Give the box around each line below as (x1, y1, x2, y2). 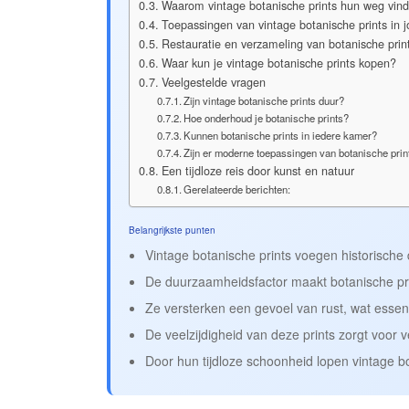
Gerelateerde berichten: (184, 182, 291, 197)
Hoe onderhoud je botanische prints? (184, 110, 350, 126)
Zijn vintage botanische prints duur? (184, 93, 345, 109)
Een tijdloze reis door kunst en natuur (161, 163, 354, 180)
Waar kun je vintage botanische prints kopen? (161, 55, 396, 72)
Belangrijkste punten (129, 224, 215, 237)
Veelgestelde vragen (161, 74, 266, 91)
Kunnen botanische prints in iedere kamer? (184, 128, 378, 143)
